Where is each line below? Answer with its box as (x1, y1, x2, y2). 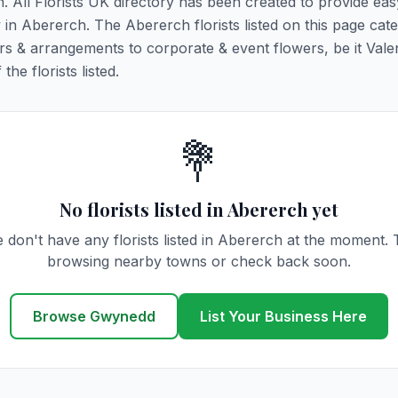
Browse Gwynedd (33, 307, 155, 325)
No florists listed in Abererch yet (60, 197, 338, 221)
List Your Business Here (200, 307, 367, 325)
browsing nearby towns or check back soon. (47, 252, 351, 270)
